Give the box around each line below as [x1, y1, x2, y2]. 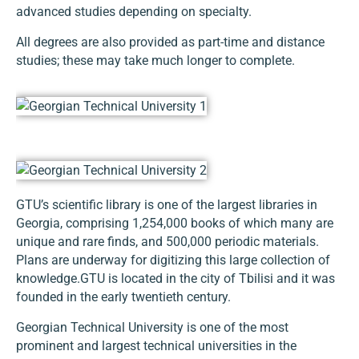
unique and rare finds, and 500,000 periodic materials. [16, 234, 319, 250]
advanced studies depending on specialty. [16, 4, 252, 20]
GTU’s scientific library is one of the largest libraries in [16, 197, 317, 213]
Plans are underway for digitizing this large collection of [16, 252, 330, 268]
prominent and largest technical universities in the [16, 337, 296, 353]
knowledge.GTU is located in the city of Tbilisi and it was [16, 271, 335, 287]
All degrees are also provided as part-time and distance [16, 34, 325, 50]
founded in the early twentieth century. [16, 289, 231, 305]
